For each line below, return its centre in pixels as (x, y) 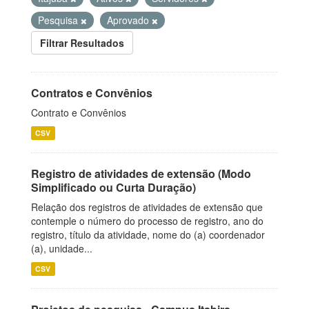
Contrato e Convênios (79, 112)
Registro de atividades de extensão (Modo (141, 173)
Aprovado (129, 20)
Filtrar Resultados (82, 43)
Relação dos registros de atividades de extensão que (147, 207)
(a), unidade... (62, 248)
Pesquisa (59, 20)
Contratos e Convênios (92, 93)
